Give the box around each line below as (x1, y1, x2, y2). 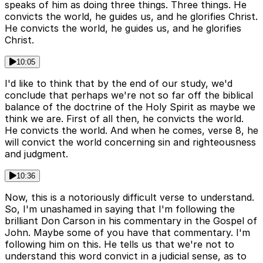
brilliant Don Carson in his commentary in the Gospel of (5, 215, 257, 227)
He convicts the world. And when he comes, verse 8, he (5, 124, 258, 137)
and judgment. (5, 148, 68, 160)
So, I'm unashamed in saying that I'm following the (5, 203, 235, 215)
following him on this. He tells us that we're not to (5, 238, 234, 251)
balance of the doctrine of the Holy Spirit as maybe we (5, 101, 255, 113)
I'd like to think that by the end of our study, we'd (5, 77, 232, 90)
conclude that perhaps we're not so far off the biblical (5, 89, 253, 102)
